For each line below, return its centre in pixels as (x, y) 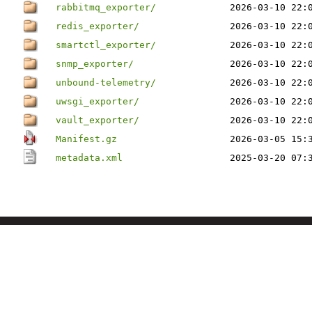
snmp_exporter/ (95, 64)
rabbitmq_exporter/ (106, 7)
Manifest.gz (86, 139)
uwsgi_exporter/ (97, 101)
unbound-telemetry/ (106, 83)
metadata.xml (89, 158)
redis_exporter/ (97, 26)
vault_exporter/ (97, 120)
